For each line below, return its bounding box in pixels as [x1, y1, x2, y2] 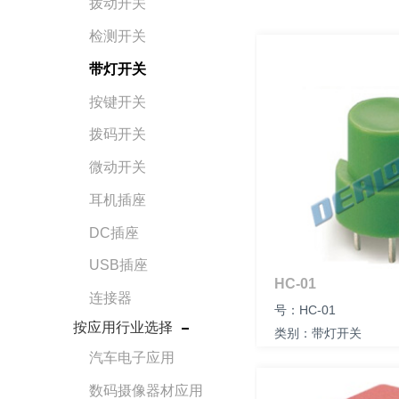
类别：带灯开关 [274, 326, 365, 340]
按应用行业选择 [73, 320, 176, 336]
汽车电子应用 [89, 349, 175, 365]
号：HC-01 [274, 303, 339, 317]
